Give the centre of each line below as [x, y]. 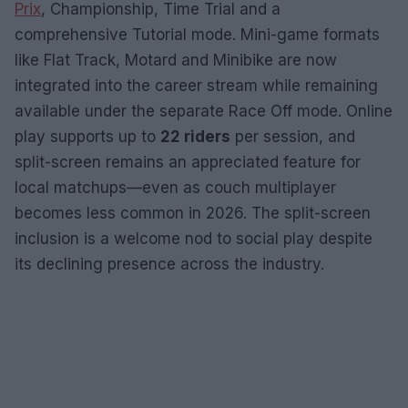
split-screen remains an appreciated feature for [188, 162]
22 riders [195, 136]
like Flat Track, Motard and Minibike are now [176, 60]
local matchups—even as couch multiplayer [175, 187]
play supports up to [87, 136]
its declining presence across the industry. [169, 264]
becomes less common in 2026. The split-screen [193, 213]
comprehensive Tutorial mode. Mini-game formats [197, 34]
